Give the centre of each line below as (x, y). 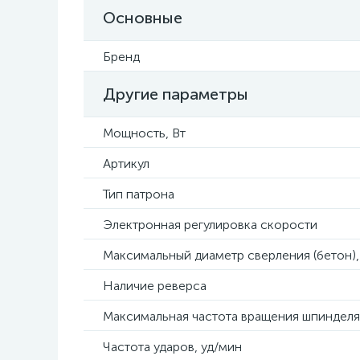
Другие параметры (176, 94)
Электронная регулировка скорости (210, 225)
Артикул (126, 164)
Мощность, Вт (144, 133)
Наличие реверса (155, 286)
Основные (143, 18)
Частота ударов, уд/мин (172, 347)
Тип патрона (139, 194)
